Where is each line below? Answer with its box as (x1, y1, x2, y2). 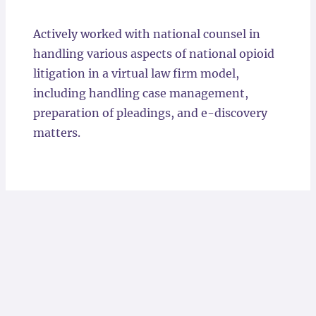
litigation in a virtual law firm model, (32, 66, 239, 80)
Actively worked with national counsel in (32, 27, 260, 41)
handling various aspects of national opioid (32, 47, 274, 61)
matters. (32, 126, 80, 140)
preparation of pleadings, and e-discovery (32, 106, 267, 120)
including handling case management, (32, 86, 248, 100)
